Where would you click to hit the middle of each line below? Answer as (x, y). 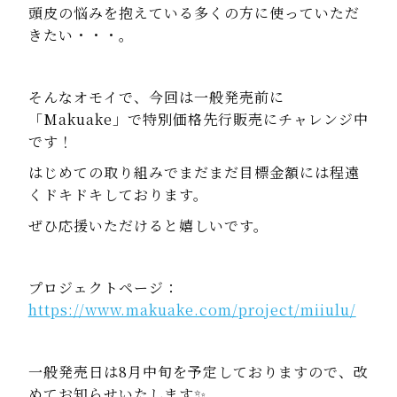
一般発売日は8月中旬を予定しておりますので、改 (198, 372)
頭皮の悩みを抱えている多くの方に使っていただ (194, 13)
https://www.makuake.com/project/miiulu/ (192, 310)
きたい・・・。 (81, 35)
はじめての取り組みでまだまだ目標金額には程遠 (194, 173)
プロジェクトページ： (103, 288)
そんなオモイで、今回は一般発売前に (156, 97)
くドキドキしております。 (118, 195)
